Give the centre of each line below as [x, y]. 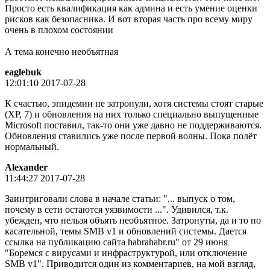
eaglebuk [23, 72]
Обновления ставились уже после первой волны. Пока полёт [131, 136]
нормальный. [32, 146]
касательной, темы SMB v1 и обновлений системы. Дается [126, 231]
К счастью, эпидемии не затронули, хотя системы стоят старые [134, 103]
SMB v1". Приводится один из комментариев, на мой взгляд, [130, 263]
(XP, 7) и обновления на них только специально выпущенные [132, 114]
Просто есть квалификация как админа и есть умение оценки [131, 8]
